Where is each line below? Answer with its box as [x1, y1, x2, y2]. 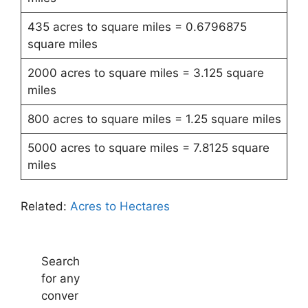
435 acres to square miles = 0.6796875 [27, 20, 247, 34]
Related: [21, 199, 70, 213]
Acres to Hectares [70, 199, 170, 213]
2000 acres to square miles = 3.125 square [27, 66, 264, 80]
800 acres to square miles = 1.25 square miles [27, 112, 281, 126]
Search [41, 254, 80, 268]
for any [41, 272, 80, 285]
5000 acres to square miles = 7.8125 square [27, 141, 269, 155]
